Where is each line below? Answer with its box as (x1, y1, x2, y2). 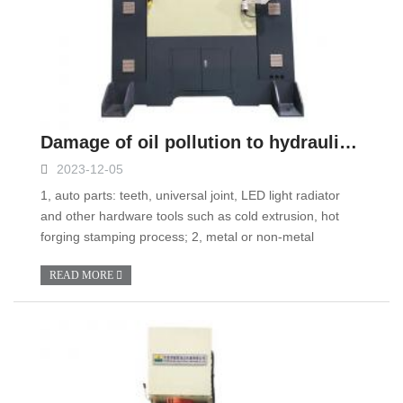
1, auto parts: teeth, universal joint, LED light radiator (40, 188, 340, 202)
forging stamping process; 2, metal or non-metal (40, 229, 314, 244)
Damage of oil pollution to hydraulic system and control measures (339, 132, 357, 152)
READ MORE (49, 269, 116, 282)
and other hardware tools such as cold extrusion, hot (40, 209, 339, 223)
